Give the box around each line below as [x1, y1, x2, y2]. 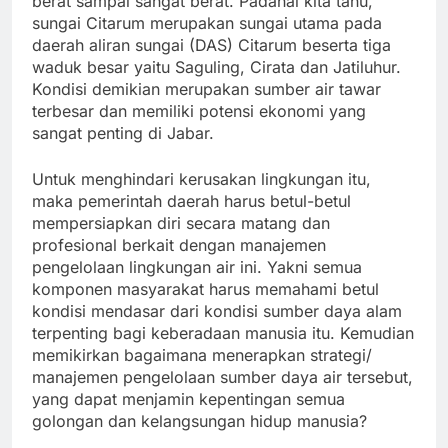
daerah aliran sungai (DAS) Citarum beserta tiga [32, 35, 391, 56]
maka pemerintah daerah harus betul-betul [32, 191, 351, 212]
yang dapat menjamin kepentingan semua [32, 389, 345, 410]
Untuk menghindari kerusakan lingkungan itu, [32, 169, 371, 190]
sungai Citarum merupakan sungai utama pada [32, 13, 382, 34]
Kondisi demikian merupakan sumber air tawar [32, 79, 381, 100]
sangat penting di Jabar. [32, 123, 214, 144]
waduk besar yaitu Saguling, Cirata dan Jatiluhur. [32, 57, 401, 78]
